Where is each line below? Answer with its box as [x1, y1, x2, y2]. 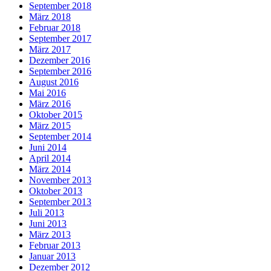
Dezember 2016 [29, 55, 90, 66]
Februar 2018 [29, 22, 80, 33]
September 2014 [29, 131, 91, 142]
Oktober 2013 [29, 186, 82, 197]
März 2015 [29, 120, 71, 131]
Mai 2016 [29, 88, 66, 99]
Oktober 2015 [29, 109, 82, 120]
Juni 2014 [29, 142, 67, 153]
